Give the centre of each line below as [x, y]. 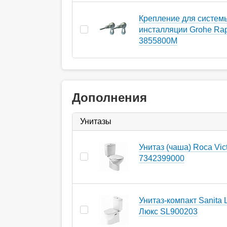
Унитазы [96, 121]
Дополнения [109, 97]
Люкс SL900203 [168, 211]
